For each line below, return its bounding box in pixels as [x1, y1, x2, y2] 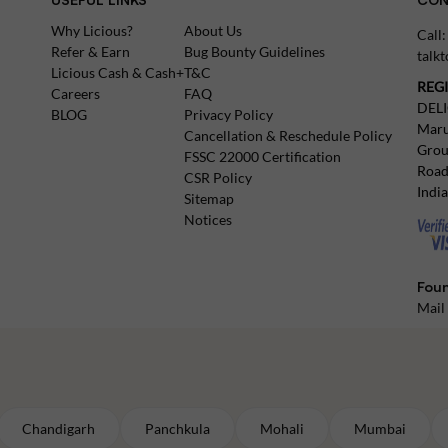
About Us [183, 22, 242, 39]
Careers [50, 85, 100, 102]
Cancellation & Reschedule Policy [183, 127, 392, 144]
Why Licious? [50, 22, 133, 39]
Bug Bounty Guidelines [183, 43, 325, 60]
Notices [183, 211, 232, 228]
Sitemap [183, 190, 234, 207]
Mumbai [354, 420, 406, 437]
